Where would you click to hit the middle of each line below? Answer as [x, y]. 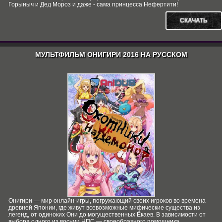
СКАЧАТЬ [194, 20]
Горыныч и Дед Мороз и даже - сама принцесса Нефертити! [93, 4]
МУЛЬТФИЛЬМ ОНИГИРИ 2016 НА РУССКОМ [111, 55]
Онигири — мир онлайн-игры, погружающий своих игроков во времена [107, 201]
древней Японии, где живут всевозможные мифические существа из [104, 208]
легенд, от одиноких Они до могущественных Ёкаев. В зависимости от [107, 215]
